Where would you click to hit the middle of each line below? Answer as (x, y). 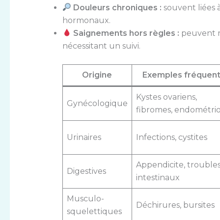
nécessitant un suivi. (101, 46)
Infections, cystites (171, 137)
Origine (97, 75)
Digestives (86, 171)
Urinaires (84, 137)
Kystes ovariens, (166, 97)
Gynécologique (97, 103)
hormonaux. (86, 20)
